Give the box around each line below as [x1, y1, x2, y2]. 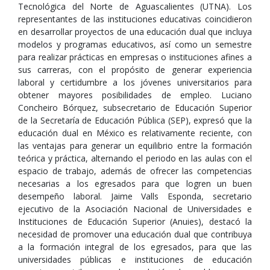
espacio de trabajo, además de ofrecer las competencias [18, 165, 252, 177]
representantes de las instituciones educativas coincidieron [18, 13, 252, 25]
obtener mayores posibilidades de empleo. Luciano [18, 89, 252, 101]
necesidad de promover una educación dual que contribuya [18, 228, 252, 240]
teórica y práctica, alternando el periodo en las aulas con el [18, 152, 252, 164]
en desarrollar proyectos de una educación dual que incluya [18, 26, 252, 37]
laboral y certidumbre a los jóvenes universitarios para [18, 77, 252, 88]
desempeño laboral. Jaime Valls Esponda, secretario [18, 190, 252, 202]
